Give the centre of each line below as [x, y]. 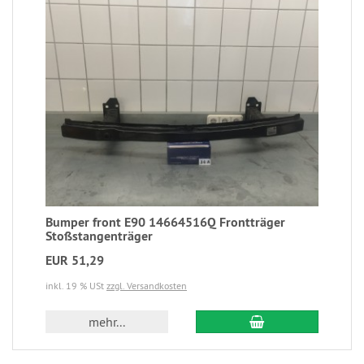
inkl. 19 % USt [76, 285]
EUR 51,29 [75, 260]
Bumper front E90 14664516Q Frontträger [165, 222]
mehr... [107, 321]
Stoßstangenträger [99, 236]
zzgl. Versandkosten [147, 285]
